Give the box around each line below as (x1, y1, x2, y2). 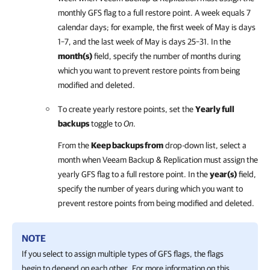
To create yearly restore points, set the (58, 104, 195, 114)
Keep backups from (91, 140, 163, 150)
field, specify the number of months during (92, 51, 240, 61)
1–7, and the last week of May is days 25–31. (58, 37, 211, 46)
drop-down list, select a (163, 140, 246, 150)
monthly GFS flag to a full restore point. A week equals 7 (58, 8, 251, 17)
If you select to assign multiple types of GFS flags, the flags (22, 249, 224, 259)
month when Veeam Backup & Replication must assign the (58, 155, 258, 165)
